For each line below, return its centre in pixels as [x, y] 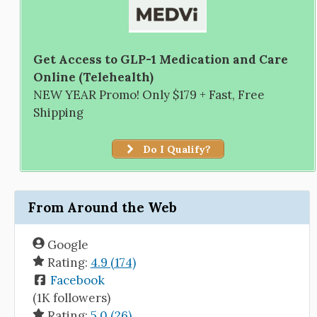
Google [66, 244]
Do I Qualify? [175, 149]
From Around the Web [102, 208]
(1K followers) [71, 298]
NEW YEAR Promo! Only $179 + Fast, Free [149, 94]
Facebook [77, 280]
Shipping [59, 112]
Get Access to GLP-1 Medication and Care [161, 59]
